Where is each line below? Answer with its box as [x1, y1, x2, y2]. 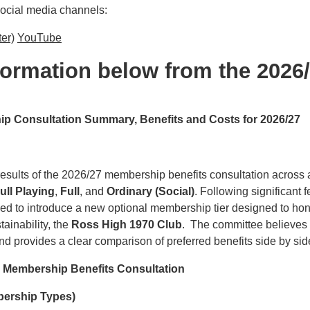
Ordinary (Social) [107, 185, 194, 197]
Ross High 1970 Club [71, 218, 182, 230]
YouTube [17, 31, 62, 44]
